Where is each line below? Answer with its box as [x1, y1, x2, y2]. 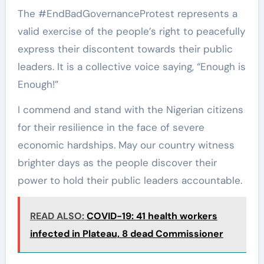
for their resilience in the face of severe [17, 121, 204, 134]
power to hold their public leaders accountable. [17, 174, 242, 187]
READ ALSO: [29, 210, 84, 223]
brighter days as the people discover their [17, 156, 217, 170]
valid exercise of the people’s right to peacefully [17, 25, 245, 38]
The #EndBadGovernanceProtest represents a [17, 7, 237, 21]
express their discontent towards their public [17, 42, 233, 56]
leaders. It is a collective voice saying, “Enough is [17, 60, 246, 74]
